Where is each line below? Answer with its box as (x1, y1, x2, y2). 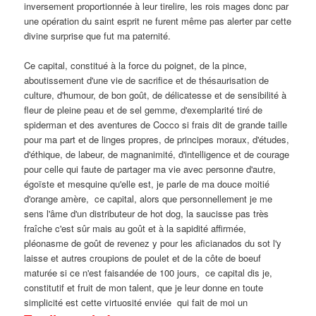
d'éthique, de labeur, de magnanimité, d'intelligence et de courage (24, 147, 290, 161)
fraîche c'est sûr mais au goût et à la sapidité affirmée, (24, 221, 247, 235)
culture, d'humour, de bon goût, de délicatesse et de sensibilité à (24, 87, 287, 102)
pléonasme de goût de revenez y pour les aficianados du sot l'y (24, 236, 282, 250)
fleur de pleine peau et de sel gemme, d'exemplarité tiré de (24, 102, 263, 116)
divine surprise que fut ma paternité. (24, 28, 177, 42)
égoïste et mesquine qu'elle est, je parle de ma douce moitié (24, 176, 270, 190)
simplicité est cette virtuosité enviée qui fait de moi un (24, 295, 248, 309)
